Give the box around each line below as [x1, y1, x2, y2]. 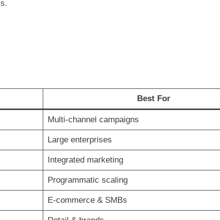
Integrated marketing [47, 155, 123, 165]
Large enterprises [47, 135, 112, 144]
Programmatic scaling [47, 175, 128, 185]
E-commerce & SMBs [47, 195, 127, 205]
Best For [137, 93, 170, 103]
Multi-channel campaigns [47, 114, 139, 124]
